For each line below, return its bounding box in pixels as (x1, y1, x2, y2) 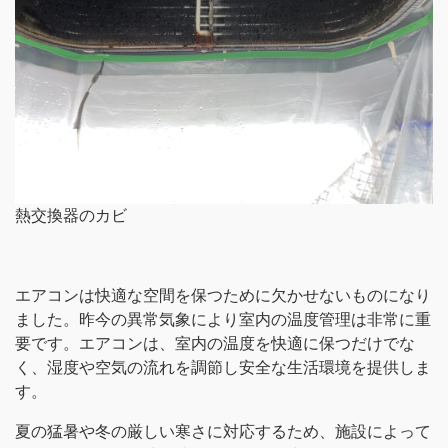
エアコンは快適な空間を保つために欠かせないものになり (15, 286, 431, 304)
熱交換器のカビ (15, 206, 127, 224)
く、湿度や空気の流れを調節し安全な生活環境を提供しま (15, 358, 431, 376)
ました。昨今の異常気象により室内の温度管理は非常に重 (15, 310, 431, 328)
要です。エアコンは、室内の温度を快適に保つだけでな (15, 334, 415, 352)
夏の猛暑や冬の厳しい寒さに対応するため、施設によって (15, 422, 431, 440)
